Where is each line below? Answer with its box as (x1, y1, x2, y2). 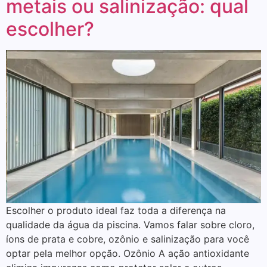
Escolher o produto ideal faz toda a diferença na (6, 204, 226, 217)
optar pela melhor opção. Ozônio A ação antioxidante (6, 247, 249, 260)
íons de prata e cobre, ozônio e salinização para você (6, 233, 249, 246)
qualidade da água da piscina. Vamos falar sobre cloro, (6, 219, 254, 231)
